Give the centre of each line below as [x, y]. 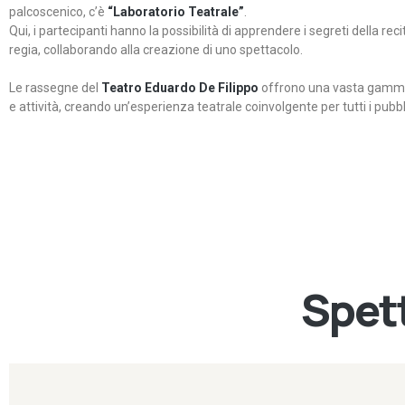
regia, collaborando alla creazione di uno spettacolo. [156, 50]
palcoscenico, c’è [57, 12]
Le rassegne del [55, 88]
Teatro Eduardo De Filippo [180, 88]
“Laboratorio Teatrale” [174, 12]
